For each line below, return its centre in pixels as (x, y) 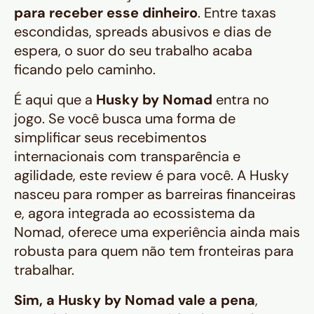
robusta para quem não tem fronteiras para (154, 251)
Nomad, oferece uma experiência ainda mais (157, 232)
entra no (241, 100)
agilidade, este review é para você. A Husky (151, 175)
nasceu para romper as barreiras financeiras (155, 194)
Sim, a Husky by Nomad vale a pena (135, 300)
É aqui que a (55, 100)
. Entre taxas (237, 13)
